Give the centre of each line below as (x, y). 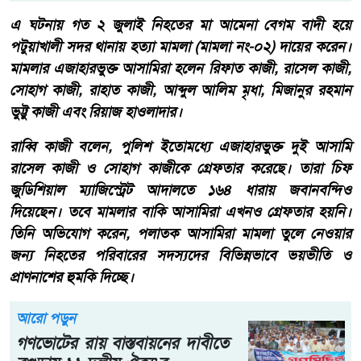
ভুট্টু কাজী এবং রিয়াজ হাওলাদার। (96, 112)
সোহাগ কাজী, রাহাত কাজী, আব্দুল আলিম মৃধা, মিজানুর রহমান (180, 91)
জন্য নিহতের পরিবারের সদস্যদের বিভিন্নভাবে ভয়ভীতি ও (180, 256)
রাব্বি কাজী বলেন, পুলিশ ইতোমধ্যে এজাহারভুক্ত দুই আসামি (180, 147)
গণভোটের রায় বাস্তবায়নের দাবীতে (122, 343)
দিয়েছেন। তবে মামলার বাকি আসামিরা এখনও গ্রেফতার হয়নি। (180, 212)
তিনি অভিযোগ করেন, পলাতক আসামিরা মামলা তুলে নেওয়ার (180, 234)
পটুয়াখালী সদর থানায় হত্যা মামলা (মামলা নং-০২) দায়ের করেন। (180, 47)
